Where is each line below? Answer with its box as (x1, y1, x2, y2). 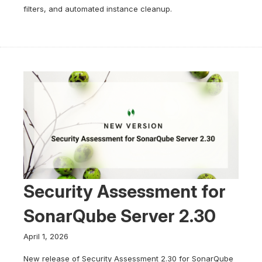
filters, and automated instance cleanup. (23, 4, 172, 13)
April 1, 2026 (23, 232, 68, 241)
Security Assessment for (23, 181, 226, 202)
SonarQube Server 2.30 (23, 205, 216, 226)
